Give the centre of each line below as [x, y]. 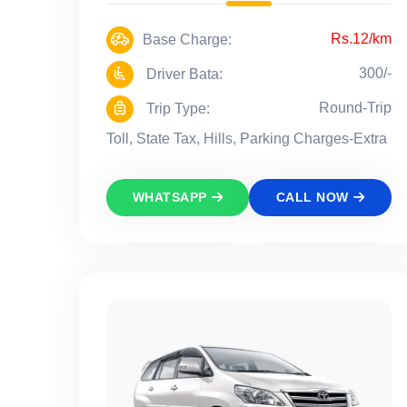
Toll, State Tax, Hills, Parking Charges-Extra [247, 139]
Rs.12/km [361, 39]
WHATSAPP [169, 198]
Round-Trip [355, 108]
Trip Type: [176, 109]
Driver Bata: [183, 74]
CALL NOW [312, 198]
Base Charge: [187, 40]
